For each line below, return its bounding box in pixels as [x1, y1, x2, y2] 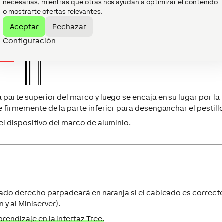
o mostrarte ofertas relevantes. [3, 7, 103, 15]
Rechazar [52, 22, 86, 30]
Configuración [3, 36, 55, 45]
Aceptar [9, 22, 39, 30]
